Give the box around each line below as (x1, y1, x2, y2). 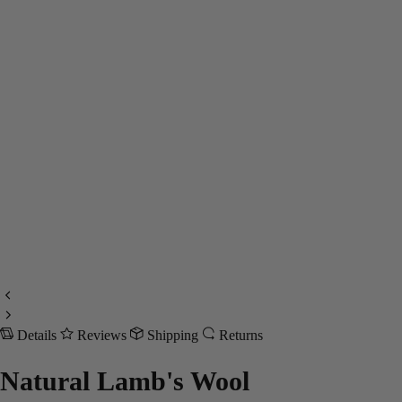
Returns (219, 328, 263, 343)
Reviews (77, 328, 130, 343)
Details (17, 328, 60, 343)
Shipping (147, 328, 202, 343)
